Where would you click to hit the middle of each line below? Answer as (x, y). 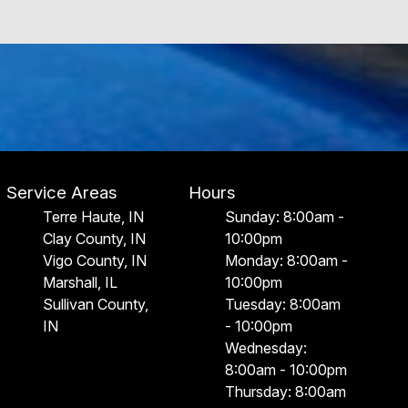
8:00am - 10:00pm (286, 370)
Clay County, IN (94, 239)
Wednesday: (266, 348)
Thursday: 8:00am (286, 392)
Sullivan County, (95, 304)
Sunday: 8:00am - (285, 217)
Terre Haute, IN (93, 217)
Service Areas (61, 193)
